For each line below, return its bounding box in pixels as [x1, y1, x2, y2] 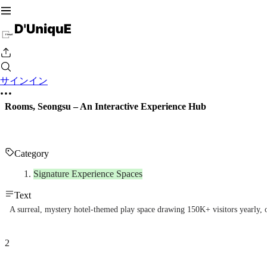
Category [14, 148, 49, 159]
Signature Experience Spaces [33, 169, 142, 179]
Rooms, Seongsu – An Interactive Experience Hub [5, 101, 206, 111]
